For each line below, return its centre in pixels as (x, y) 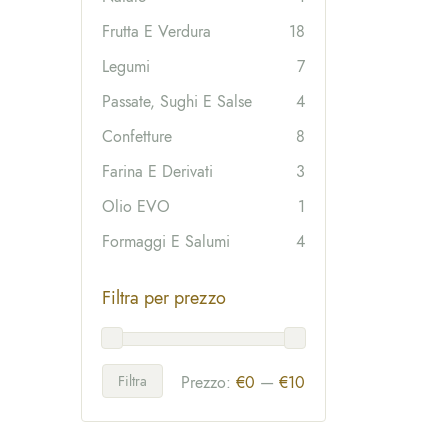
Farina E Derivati (157, 171)
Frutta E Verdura (156, 31)
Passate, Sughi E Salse (177, 101)
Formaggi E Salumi (166, 241)
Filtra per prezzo (164, 297)
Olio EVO (136, 206)
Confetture (137, 136)
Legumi (126, 66)
